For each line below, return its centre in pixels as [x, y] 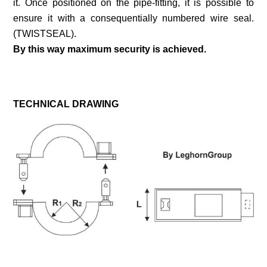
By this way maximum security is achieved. [110, 49]
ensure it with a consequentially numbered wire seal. [133, 18]
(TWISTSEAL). [45, 34]
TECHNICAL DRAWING [66, 104]
